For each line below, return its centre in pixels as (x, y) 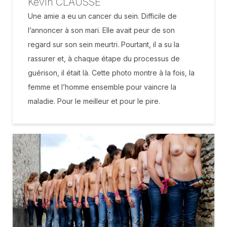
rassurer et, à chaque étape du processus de (104, 58)
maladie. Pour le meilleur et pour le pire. (94, 101)
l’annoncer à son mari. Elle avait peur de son (101, 30)
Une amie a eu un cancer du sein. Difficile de (102, 16)
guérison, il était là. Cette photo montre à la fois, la (111, 72)
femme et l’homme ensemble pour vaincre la (102, 87)
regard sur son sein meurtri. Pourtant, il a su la (104, 44)
